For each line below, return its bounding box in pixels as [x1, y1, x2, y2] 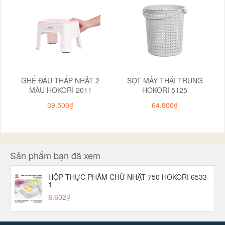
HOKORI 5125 [142, 84, 187, 95]
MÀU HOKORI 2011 [29, 84, 92, 95]
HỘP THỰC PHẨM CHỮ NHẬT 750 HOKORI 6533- [48, 171, 209, 182]
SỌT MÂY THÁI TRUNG [127, 75, 203, 85]
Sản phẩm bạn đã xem [10, 148, 100, 162]
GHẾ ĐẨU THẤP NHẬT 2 [21, 75, 99, 85]
